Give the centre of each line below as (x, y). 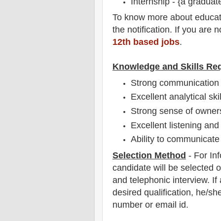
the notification (141, 30)
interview (190, 180)
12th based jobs (146, 42)
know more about (158, 18)
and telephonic (141, 180)
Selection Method (149, 155)
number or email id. (150, 204)
